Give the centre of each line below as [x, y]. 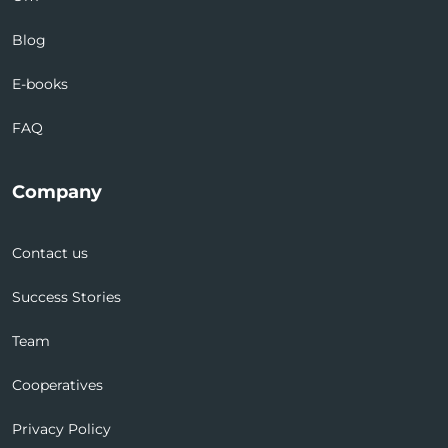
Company [57, 192]
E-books [40, 83]
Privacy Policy [61, 428]
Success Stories [66, 296]
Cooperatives [57, 384]
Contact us [50, 252]
